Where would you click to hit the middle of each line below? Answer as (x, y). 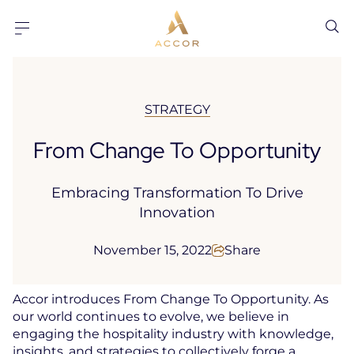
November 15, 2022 (153, 250)
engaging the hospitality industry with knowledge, (173, 334)
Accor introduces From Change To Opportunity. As (171, 299)
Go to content (51, 9)
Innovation (177, 213)
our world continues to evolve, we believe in (151, 316)
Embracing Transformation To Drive (177, 193)
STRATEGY (177, 109)
